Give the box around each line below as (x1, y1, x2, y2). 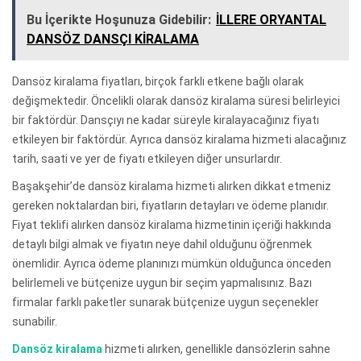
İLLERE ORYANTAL (216, 11, 326, 27)
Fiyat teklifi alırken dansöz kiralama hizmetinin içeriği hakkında (12, 218, 331, 231)
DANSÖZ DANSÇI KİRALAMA (27, 31, 199, 47)
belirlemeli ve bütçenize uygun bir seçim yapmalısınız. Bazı (12, 276, 312, 289)
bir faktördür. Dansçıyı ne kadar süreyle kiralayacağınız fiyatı (12, 113, 319, 127)
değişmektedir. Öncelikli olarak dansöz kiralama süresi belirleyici (12, 93, 340, 107)
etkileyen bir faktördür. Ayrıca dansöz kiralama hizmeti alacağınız (12, 132, 346, 146)
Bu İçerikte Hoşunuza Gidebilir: (27, 11, 211, 27)
